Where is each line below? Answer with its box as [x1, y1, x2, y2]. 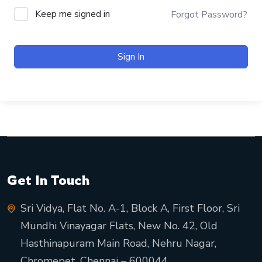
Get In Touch [7, 171, 89, 189]
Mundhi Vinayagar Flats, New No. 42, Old [20, 219, 218, 233]
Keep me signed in [35, 8, 110, 21]
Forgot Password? [171, 8, 247, 21]
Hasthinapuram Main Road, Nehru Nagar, [20, 236, 216, 251]
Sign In [118, 50, 144, 64]
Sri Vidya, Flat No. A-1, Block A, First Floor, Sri [20, 201, 240, 216]
